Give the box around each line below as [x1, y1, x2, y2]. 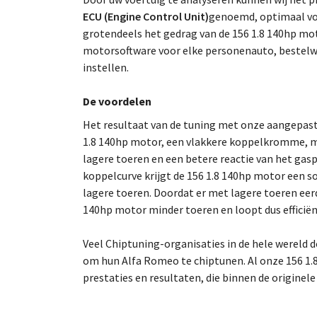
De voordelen [83, 93, 151, 108]
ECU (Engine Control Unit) [83, 8, 209, 23]
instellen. [83, 59, 129, 74]
